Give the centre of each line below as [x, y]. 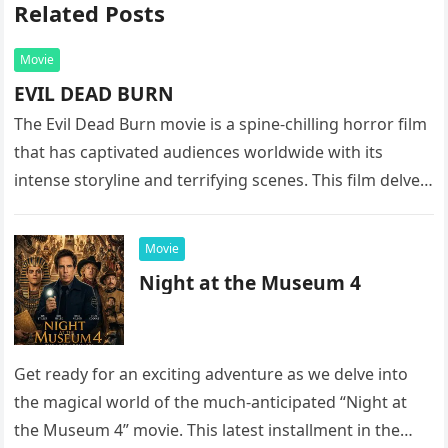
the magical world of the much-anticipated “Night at [211, 402]
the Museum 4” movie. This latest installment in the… [214, 430]
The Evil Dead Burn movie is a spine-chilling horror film [221, 124]
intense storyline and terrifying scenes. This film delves [221, 180]
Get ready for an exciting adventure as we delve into [211, 374]
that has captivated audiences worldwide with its [199, 152]
